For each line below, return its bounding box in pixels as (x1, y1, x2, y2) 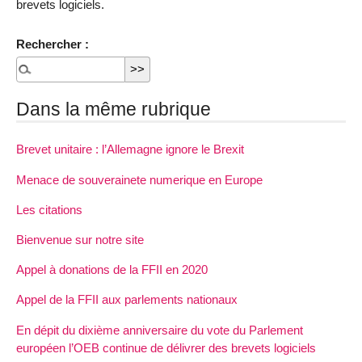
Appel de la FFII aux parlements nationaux (16, 293, 238, 307)
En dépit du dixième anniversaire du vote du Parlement (16, 322, 303, 337)
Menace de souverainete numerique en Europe (16, 172, 263, 187)
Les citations (16, 202, 82, 217)
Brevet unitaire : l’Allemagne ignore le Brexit (16, 142, 244, 157)
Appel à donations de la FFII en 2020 (16, 263, 208, 277)
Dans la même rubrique (16, 99, 211, 120)
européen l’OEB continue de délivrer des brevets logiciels (16, 340, 316, 355)
